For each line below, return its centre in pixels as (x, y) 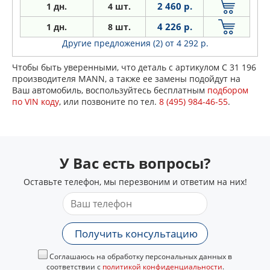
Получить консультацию (136, 234)
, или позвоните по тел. (109, 102)
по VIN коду (36, 102)
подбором (228, 90)
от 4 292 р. (187, 43)
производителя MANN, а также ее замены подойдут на (126, 79)
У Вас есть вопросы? (135, 163)
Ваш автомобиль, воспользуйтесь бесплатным (110, 90)
